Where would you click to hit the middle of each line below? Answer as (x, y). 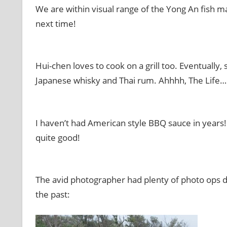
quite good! (58, 137)
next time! (55, 23)
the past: (52, 195)
